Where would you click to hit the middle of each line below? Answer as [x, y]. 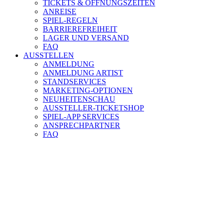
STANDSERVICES [74, 81]
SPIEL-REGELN [70, 20]
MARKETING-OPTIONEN [88, 90]
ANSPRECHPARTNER [82, 125]
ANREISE [60, 11]
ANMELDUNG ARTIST [83, 73]
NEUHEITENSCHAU [79, 99]
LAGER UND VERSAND [86, 37]
